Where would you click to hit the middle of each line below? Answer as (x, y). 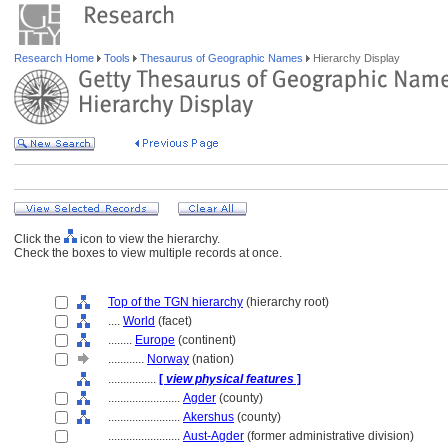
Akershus (208, 417)
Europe (155, 340)
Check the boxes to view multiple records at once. (148, 253)
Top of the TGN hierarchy (175, 302)
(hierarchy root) (286, 302)
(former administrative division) (329, 436)
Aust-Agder (213, 436)
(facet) (173, 321)
